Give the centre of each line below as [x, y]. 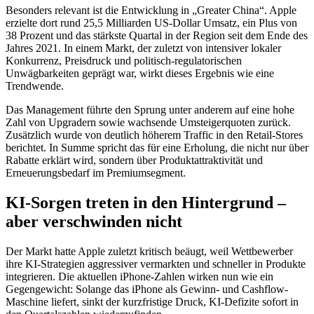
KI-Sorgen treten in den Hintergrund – [146, 202]
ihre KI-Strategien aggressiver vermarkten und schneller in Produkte [156, 264]
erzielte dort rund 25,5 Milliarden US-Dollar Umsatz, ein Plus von [151, 22]
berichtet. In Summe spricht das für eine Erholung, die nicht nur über [157, 147]
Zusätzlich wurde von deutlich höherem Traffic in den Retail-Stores [154, 135]
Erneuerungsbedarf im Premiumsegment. [96, 172]
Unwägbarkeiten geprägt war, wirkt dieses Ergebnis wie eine [140, 73]
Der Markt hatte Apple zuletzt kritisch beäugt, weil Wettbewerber [149, 251]
